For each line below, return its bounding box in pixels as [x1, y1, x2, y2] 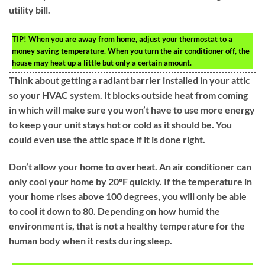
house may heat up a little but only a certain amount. [12, 57, 192, 67]
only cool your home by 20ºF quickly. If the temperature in [9, 175, 252, 187]
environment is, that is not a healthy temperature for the [9, 219, 245, 231]
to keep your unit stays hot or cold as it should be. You [9, 118, 232, 130]
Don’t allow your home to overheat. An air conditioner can [9, 160, 251, 172]
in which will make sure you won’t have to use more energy [9, 104, 255, 115]
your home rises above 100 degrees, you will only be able [9, 190, 247, 202]
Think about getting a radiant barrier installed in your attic [9, 74, 250, 86]
